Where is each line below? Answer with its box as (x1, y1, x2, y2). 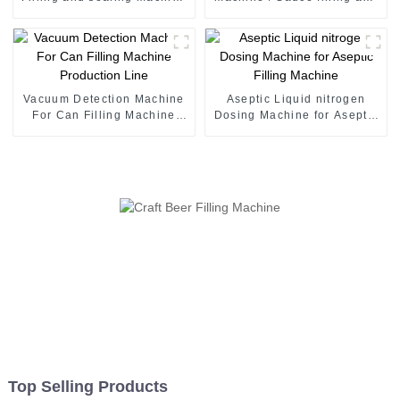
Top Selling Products (7, 378, 168, 396)
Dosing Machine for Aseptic (213, 108, 379, 121)
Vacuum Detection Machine (23, 92, 185, 105)
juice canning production (29, 6, 179, 20)
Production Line (56, 124, 152, 137)
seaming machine (244, 6, 348, 20)
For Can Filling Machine (32, 108, 176, 121)
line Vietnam (66, 22, 142, 36)
